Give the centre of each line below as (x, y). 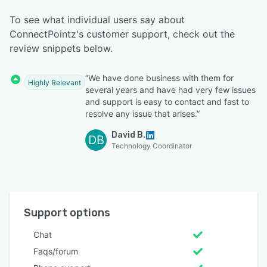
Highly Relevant (55, 82)
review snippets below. (61, 49)
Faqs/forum (56, 252)
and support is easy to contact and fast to (167, 102)
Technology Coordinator (152, 146)
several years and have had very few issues (170, 90)
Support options (67, 213)
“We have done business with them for (159, 78)
